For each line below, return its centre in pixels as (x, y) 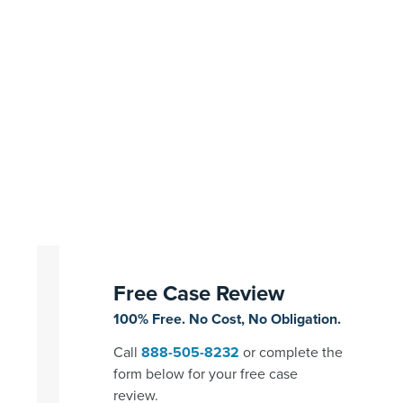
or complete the (291, 352)
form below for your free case (205, 373)
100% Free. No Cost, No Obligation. (227, 318)
